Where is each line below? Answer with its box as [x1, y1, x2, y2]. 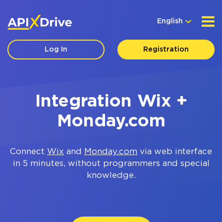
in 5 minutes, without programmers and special [12, 160, 210, 167]
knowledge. [86, 172, 136, 179]
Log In [45, 47, 68, 53]
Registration [143, 47, 189, 53]
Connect [10, 148, 47, 156]
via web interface [137, 148, 212, 156]
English [157, 18, 183, 24]
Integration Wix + [35, 94, 187, 110]
